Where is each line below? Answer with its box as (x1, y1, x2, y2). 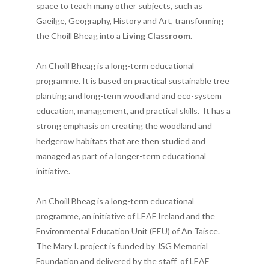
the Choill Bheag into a (36, 30, 122, 41)
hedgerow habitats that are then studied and (36, 135, 205, 146)
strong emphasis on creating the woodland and (36, 120, 212, 131)
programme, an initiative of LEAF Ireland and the (36, 210, 215, 221)
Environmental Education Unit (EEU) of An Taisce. (36, 225, 222, 236)
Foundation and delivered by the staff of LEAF (36, 255, 209, 266)
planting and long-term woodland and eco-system (36, 90, 222, 101)
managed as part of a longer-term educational (36, 150, 206, 161)
